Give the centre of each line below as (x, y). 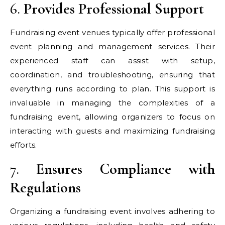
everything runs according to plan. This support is (113, 88)
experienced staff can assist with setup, (113, 60)
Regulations (45, 187)
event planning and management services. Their (113, 46)
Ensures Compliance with (126, 169)
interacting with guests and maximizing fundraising (113, 131)
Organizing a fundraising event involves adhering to (113, 211)
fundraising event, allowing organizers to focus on (113, 117)
